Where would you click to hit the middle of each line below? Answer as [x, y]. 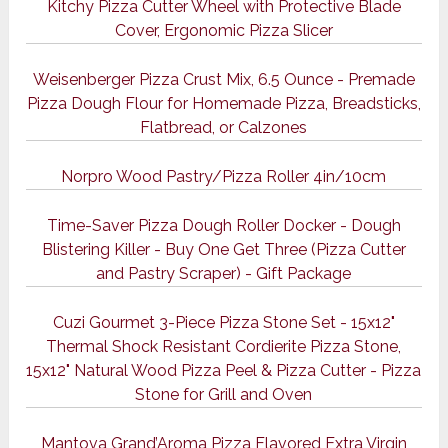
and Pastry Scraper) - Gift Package [224, 274]
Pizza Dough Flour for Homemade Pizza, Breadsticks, [223, 104]
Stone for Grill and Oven [224, 395]
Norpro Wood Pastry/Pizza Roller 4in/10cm [224, 177]
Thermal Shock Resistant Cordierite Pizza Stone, [224, 347]
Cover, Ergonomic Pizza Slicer [223, 31]
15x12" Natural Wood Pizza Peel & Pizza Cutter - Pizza [224, 371]
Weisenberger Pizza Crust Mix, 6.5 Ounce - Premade [223, 80]
